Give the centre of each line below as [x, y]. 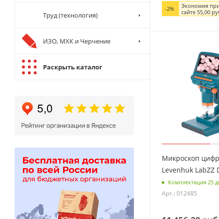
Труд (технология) [70, 15]
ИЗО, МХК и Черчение [77, 41]
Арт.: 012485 [179, 194]
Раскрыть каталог [73, 67]
